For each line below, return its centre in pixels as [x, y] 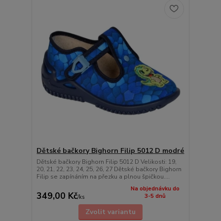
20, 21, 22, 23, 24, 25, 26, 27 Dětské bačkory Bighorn [109, 169]
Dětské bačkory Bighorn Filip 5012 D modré [110, 151]
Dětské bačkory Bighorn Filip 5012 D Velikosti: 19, [106, 162]
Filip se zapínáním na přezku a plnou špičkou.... [103, 177]
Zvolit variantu [110, 212]
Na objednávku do [155, 188]
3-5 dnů [155, 196]
